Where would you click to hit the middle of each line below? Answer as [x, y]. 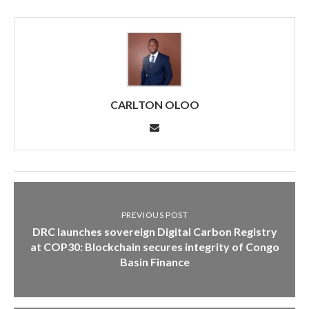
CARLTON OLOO [154, 104]
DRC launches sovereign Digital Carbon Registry [154, 231]
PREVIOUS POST [154, 215]
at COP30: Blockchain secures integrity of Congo [154, 246]
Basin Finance [154, 261]
